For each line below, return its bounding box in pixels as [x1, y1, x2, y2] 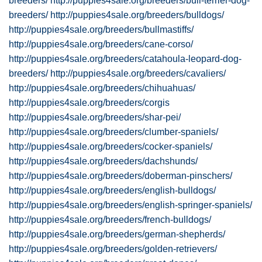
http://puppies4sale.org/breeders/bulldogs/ [50, 10, 224, 20]
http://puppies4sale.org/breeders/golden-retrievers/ [9, 244, 217, 254]
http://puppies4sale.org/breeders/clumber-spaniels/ [9, 127, 218, 137]
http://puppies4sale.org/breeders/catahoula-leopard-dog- [9, 54, 242, 64]
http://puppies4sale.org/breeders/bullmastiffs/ [9, 25, 194, 35]
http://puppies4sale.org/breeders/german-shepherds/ [9, 229, 225, 239]
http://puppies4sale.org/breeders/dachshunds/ [9, 156, 198, 166]
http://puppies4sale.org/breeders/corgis [9, 98, 170, 108]
